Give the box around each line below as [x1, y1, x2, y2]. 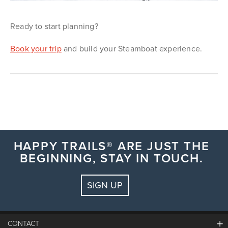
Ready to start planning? [10, 20, 98, 32]
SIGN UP [87, 178, 123, 192]
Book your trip [10, 42, 62, 54]
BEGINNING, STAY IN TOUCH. [19, 149, 204, 167]
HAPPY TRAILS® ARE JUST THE [13, 136, 210, 155]
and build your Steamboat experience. [61, 42, 203, 54]
